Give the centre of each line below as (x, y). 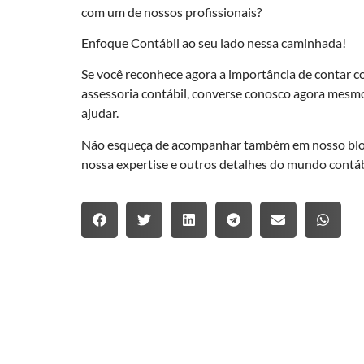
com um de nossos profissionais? (171, 11)
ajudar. (100, 113)
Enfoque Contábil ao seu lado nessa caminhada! (214, 43)
